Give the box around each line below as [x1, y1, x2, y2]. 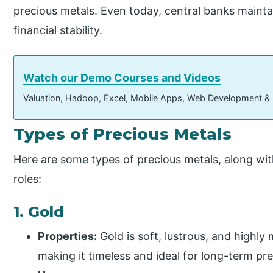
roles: [13, 172, 42, 185]
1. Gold [13, 203, 65, 221]
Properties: [38, 229, 97, 243]
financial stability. [13, 23, 103, 37]
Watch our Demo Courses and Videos [23, 71, 221, 84]
